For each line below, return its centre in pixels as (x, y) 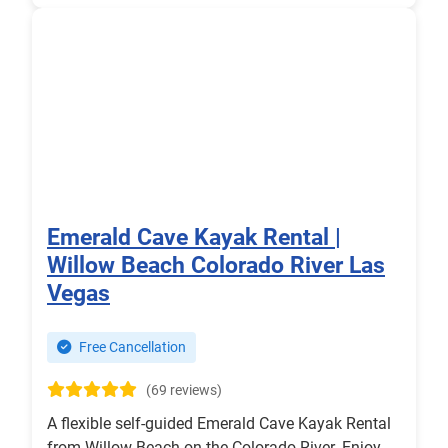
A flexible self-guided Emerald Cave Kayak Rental (219, 424)
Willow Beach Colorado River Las (216, 265)
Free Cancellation (131, 348)
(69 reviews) (184, 391)
